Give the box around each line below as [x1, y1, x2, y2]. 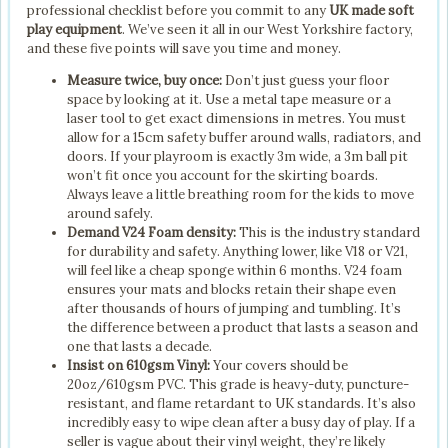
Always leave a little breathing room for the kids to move [67, 186, 414, 204]
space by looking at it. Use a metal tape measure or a [67, 91, 391, 109]
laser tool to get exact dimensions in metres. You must [67, 110, 406, 128]
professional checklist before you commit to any [27, 2, 329, 20]
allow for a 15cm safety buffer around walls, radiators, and [67, 129, 421, 147]
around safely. [67, 205, 153, 223]
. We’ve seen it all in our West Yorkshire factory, [122, 21, 413, 39]
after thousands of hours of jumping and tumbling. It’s [67, 300, 401, 318]
